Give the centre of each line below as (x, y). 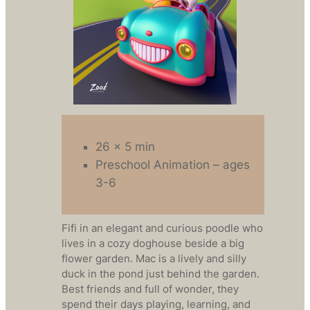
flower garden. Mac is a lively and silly (154, 258)
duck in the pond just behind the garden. (160, 274)
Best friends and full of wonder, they (150, 289)
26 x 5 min (125, 146)
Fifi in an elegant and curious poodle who (162, 228)
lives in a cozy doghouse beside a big (153, 243)
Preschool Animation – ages (172, 164)
